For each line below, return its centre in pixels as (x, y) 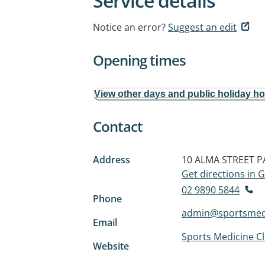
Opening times (139, 60)
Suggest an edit (202, 27)
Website (111, 246)
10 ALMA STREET (218, 160)
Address (112, 160)
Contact (118, 126)
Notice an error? (129, 27)
